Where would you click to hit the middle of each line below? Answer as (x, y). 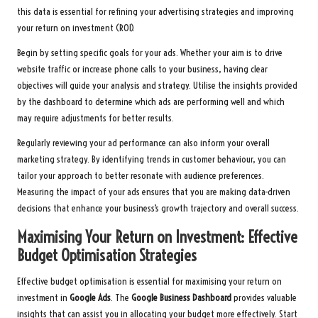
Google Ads (90, 298)
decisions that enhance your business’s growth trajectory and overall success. (158, 209)
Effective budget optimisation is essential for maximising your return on (149, 282)
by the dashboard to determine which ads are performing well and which (151, 102)
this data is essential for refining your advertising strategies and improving (155, 12)
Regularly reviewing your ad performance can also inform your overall (143, 143)
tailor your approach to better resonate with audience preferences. (141, 176)
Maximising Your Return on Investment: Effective (157, 237)
